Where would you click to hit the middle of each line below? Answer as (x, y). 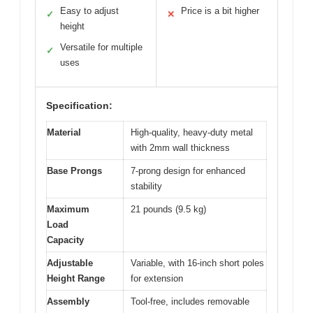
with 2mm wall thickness (180, 147)
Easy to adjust (89, 10)
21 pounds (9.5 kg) (168, 209)
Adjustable (70, 263)
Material (64, 132)
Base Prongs (74, 170)
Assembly (68, 301)
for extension (157, 278)
